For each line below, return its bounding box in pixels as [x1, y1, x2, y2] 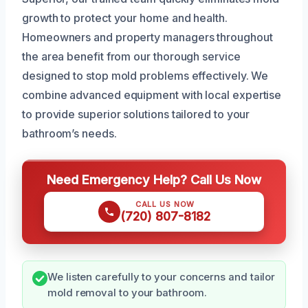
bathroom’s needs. [22, 126, 117, 140]
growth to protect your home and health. [22, 10, 228, 25]
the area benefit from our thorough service [22, 49, 241, 63]
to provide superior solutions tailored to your [22, 107, 250, 121]
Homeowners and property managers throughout [22, 30, 273, 44]
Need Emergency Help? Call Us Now [47, 171, 261, 187]
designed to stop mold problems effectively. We [22, 68, 269, 82]
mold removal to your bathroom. [47, 286, 207, 299]
